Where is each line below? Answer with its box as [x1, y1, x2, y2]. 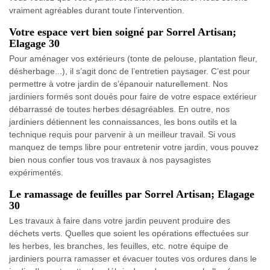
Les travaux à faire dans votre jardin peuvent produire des [9, 216, 230, 226]
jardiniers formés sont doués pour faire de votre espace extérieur [9, 92, 257, 102]
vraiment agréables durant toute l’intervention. [9, 5, 184, 16]
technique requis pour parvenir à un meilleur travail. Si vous [9, 130, 236, 140]
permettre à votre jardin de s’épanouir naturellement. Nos [9, 79, 228, 89]
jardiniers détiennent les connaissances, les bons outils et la [9, 117, 237, 127]
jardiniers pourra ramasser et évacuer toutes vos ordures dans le [9, 254, 257, 264]
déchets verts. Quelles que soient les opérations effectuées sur [9, 228, 249, 239]
